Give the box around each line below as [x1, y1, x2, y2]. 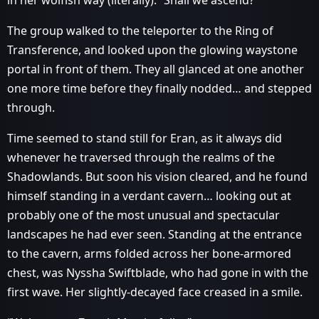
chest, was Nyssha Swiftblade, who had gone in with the [7, 265, 308, 281]
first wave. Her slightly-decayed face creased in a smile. [7, 284, 303, 300]
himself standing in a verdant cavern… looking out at [7, 188, 291, 204]
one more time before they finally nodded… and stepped [7, 80, 312, 96]
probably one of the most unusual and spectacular [7, 207, 280, 223]
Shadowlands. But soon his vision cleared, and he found [7, 169, 308, 184]
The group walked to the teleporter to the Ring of [7, 23, 273, 38]
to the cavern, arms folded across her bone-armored [7, 246, 291, 261]
